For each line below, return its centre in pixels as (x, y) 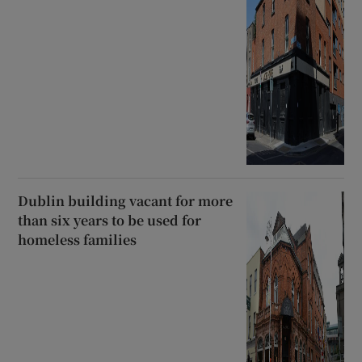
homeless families (78, 240)
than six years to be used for (110, 221)
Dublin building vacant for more (126, 201)
